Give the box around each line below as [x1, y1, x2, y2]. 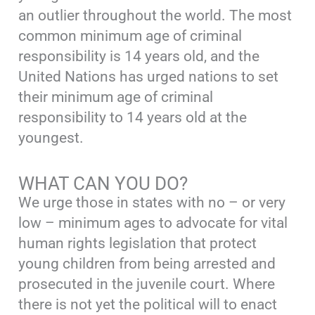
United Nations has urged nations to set [18, 68, 279, 86]
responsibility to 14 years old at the [18, 109, 247, 127]
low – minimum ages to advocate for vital [18, 214, 288, 231]
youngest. [18, 129, 84, 147]
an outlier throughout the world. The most [18, 7, 292, 25]
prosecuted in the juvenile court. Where [18, 275, 276, 292]
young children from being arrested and [18, 255, 276, 272]
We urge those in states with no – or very [18, 193, 286, 211]
